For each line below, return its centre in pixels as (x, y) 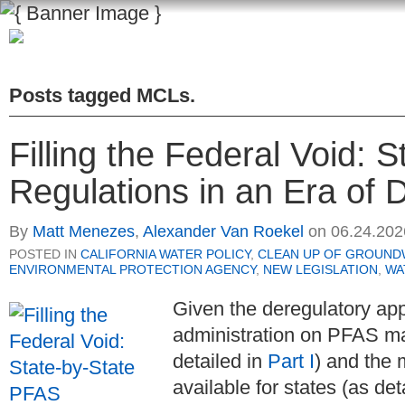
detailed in (220, 362)
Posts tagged (73, 95)
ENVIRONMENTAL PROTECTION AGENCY (132, 270)
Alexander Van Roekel (223, 232)
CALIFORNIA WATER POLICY (165, 254)
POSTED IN (45, 254)
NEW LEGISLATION (320, 270)
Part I (291, 362)
